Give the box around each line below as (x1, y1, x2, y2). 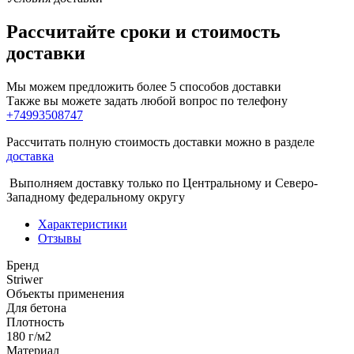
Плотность (6, 315, 64, 330)
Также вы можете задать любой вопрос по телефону (6, 94, 288, 108)
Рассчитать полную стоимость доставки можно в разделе (6, 135, 314, 149)
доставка (6, 149, 54, 164)
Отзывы (38, 232, 81, 246)
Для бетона (6, 301, 66, 315)
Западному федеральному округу (6, 190, 185, 205)
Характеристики (38, 217, 127, 232)
